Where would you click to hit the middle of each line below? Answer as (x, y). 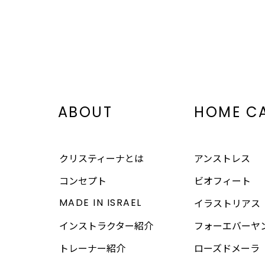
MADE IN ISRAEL (100, 202)
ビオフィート (222, 180)
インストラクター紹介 (106, 225)
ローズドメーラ (227, 248)
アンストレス (222, 158)
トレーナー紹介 (92, 248)
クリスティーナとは (101, 158)
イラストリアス (227, 203)
